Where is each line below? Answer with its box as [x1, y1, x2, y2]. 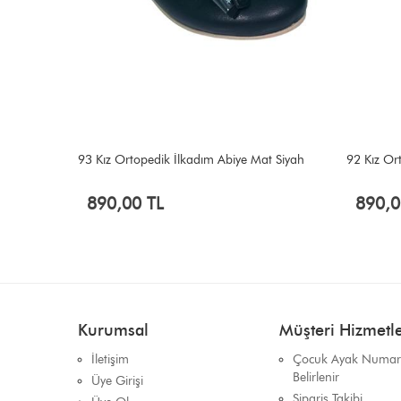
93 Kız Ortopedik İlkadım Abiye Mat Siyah [78, 152, 304, 167]
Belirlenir [293, 370, 339, 385]
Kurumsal [78, 320, 149, 340]
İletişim [91, 352, 129, 367]
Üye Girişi [91, 373, 143, 388]
